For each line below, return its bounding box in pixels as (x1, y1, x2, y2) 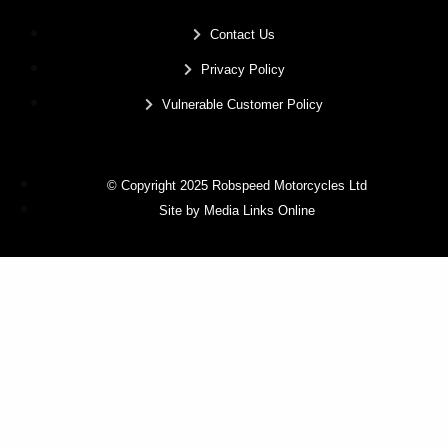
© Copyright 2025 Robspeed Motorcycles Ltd (106, 178, 367, 194)
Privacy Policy (200, 62, 285, 78)
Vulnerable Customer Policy (162, 97, 323, 113)
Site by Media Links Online (158, 203, 315, 219)
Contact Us (210, 27, 275, 43)
